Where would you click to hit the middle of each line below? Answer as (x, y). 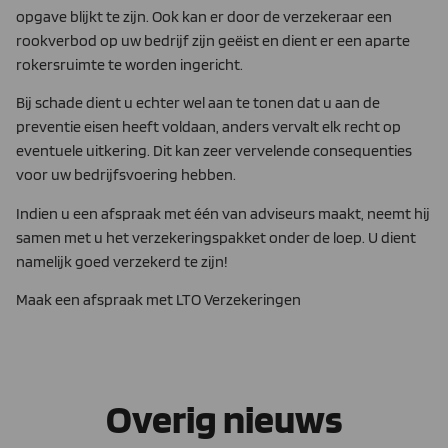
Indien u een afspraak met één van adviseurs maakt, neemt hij (223, 213)
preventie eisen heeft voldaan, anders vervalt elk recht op (208, 127)
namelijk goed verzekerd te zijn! (122, 261)
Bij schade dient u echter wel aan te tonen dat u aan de (198, 103)
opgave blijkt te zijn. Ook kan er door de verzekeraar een (204, 16)
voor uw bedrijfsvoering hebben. (126, 175)
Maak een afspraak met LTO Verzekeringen (158, 300)
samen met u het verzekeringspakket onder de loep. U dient (216, 237)
